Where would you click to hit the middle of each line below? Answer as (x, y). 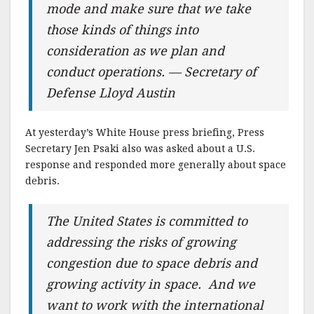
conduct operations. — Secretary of (152, 71)
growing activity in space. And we (151, 284)
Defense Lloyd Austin (111, 93)
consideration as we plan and (136, 50)
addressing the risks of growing (142, 242)
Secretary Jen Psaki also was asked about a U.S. (140, 148)
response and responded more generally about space (156, 164)
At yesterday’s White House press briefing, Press (145, 132)
